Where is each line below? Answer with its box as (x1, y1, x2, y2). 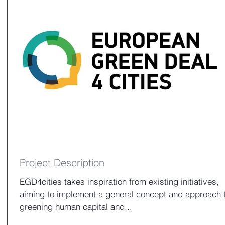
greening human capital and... (20, 201, 132, 212)
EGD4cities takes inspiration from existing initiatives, (20, 176, 219, 187)
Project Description (20, 156, 104, 169)
